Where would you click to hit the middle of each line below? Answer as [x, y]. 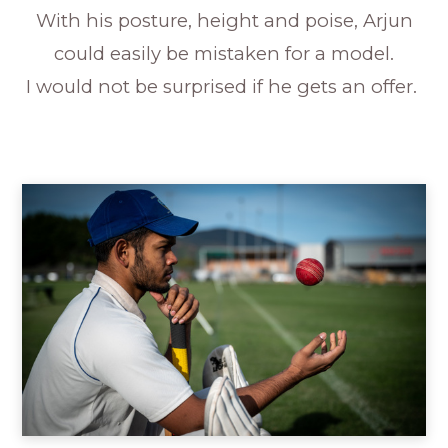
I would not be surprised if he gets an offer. [224, 86]
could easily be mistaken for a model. [224, 53]
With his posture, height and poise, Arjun [224, 20]
